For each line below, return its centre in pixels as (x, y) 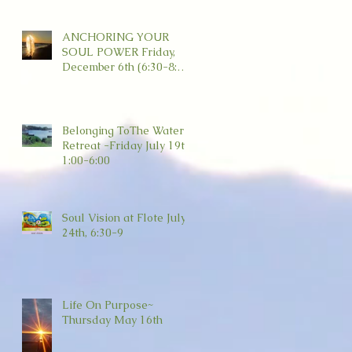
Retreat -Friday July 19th (126, 145)
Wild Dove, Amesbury (118, 82)
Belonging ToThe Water (123, 130)
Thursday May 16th (112, 320)
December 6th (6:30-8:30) (100, 67)
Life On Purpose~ (108, 305)
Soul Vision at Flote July (124, 218)
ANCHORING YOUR (115, 37)
